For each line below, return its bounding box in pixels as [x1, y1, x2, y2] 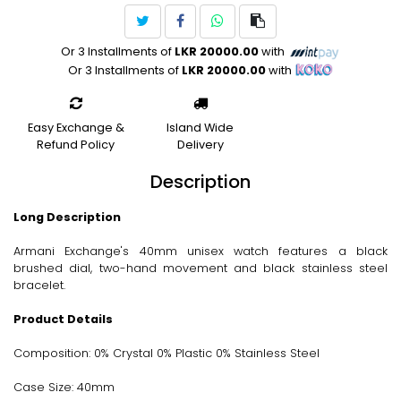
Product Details [13, 311, 113, 327]
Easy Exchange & [27, 119, 124, 135]
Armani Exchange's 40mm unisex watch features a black [13, 243, 388, 259]
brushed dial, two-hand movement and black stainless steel [13, 260, 388, 276]
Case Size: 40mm [13, 379, 115, 395]
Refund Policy [37, 136, 115, 152]
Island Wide [166, 119, 235, 135]
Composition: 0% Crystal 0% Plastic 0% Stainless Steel [13, 345, 320, 361]
